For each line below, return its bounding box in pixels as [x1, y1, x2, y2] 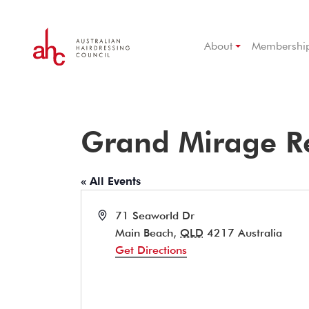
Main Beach [115, 226, 174, 239]
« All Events [81, 175, 141, 188]
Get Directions [115, 243, 188, 257]
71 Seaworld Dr [115, 209, 195, 222]
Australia [238, 226, 283, 239]
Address [97, 208, 137, 221]
